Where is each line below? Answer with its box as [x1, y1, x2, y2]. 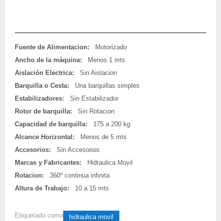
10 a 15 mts [75, 184, 109, 192]
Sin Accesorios [57, 146, 100, 153]
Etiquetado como [15, 211, 63, 219]
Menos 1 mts [88, 56, 125, 64]
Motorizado [95, 43, 127, 51]
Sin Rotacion [78, 107, 114, 115]
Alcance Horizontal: [15, 133, 74, 141]
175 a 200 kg [93, 120, 130, 128]
